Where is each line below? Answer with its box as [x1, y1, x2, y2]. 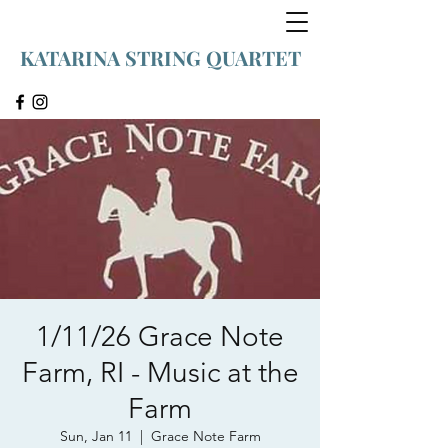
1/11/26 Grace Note [36, 320, 284, 353]
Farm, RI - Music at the [21, 356, 299, 389]
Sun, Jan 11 [59, 427, 132, 445]
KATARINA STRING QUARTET [19, 44, 301, 71]
